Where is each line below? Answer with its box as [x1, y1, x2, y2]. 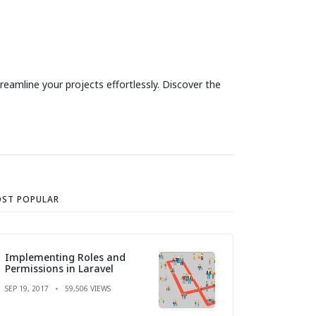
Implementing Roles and [5, 250, 126, 264]
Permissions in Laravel [5, 261, 114, 275]
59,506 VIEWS [65, 283, 111, 293]
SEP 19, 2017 [5, 283, 49, 293]
